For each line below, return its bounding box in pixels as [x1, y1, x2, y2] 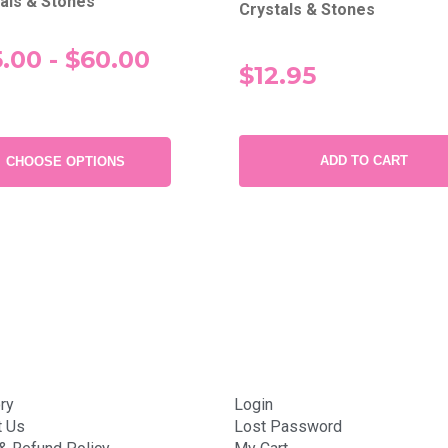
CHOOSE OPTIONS [5, 153, 125, 169]
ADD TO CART [319, 152, 408, 168]
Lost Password [234, 416, 342, 436]
